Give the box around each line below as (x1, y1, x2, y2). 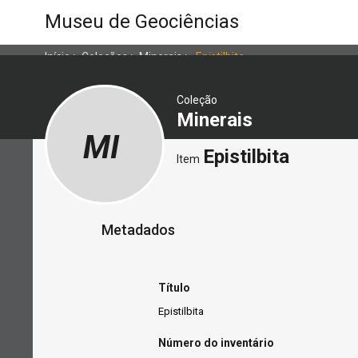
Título (158, 280, 190, 294)
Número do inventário (158, 336, 274, 350)
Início (45, 50, 70, 63)
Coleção (177, 93, 217, 107)
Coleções (82, 50, 128, 63)
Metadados (101, 221, 175, 239)
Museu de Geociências (45, 10, 239, 33)
